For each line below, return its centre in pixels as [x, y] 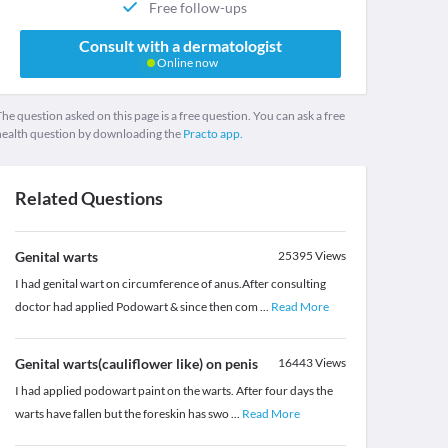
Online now [186, 63]
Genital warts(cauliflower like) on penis [136, 364]
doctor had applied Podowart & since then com [137, 307]
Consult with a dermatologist [180, 46]
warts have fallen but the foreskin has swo [122, 414]
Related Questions [88, 198]
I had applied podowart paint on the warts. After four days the [173, 391]
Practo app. [212, 134]
